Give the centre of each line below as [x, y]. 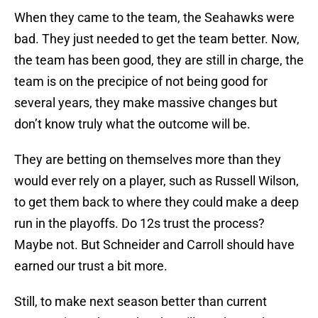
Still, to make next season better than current [141, 302]
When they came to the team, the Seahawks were [154, 18]
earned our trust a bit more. [91, 266]
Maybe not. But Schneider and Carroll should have [154, 245]
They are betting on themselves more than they [148, 160]
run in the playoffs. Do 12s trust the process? [139, 224]
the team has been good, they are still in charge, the [159, 60]
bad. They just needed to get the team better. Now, [157, 39]
